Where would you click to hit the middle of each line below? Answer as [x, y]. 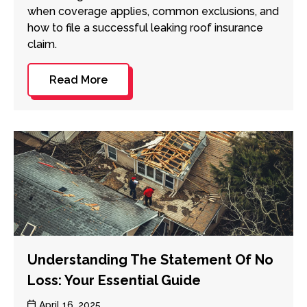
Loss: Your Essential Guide [114, 280]
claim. [42, 44]
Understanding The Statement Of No [150, 259]
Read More [78, 79]
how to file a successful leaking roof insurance [145, 27]
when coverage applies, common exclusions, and [153, 11]
